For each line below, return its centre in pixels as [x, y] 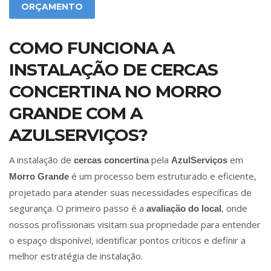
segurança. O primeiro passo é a [78, 208]
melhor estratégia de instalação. [76, 256]
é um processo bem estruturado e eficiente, [163, 176]
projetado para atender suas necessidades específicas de [130, 193]
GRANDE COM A [76, 113]
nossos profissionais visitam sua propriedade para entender [135, 225]
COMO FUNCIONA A [92, 48]
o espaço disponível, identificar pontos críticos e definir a [127, 240]
